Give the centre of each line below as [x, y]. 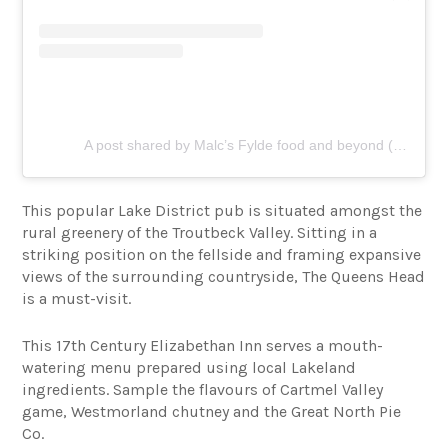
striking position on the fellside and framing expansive [222, 254]
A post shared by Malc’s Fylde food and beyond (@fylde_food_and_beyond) [400, 144]
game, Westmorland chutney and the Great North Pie [212, 411]
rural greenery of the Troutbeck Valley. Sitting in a [200, 232]
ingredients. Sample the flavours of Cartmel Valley [203, 389]
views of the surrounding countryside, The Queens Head [224, 276]
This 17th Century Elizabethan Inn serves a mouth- [203, 345]
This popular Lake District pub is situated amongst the [222, 210]
